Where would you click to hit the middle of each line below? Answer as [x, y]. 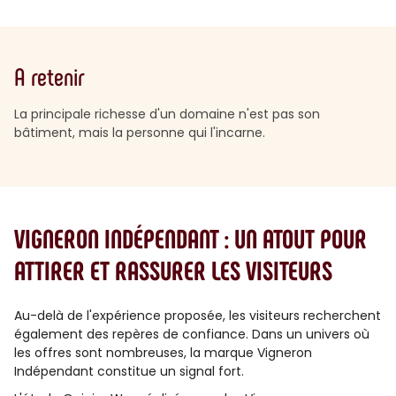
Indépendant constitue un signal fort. [129, 371]
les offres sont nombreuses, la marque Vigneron [163, 353]
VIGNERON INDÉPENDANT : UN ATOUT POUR [190, 238]
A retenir [49, 76]
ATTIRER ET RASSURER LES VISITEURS [173, 270]
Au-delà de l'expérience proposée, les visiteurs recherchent [198, 316]
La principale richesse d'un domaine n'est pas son [167, 114]
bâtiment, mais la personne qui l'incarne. [140, 133]
